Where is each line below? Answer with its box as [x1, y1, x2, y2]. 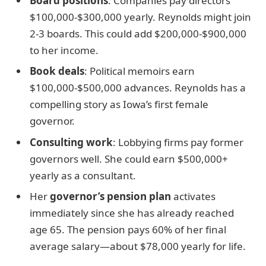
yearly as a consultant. [30, 168, 136, 182]
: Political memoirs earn [84, 64, 195, 78]
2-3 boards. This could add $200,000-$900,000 [30, 26, 246, 40]
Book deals [30, 64, 84, 78]
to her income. [30, 43, 99, 57]
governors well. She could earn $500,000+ [30, 151, 228, 166]
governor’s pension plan [50, 189, 171, 204]
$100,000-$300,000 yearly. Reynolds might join [30, 9, 251, 24]
